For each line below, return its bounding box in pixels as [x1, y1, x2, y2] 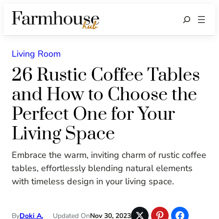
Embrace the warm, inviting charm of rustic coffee [12, 149, 206, 161]
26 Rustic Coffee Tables [12, 64, 200, 87]
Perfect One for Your [12, 103, 175, 126]
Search [177, 13, 204, 25]
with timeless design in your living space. [12, 175, 174, 188]
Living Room [12, 48, 61, 60]
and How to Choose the [12, 84, 197, 107]
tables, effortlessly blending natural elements [12, 162, 193, 175]
